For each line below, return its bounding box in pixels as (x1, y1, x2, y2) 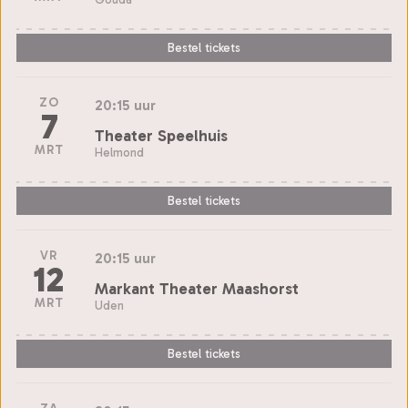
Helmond (95, 145, 144, 159)
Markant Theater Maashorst (95, 278, 299, 299)
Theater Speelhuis (95, 125, 228, 146)
